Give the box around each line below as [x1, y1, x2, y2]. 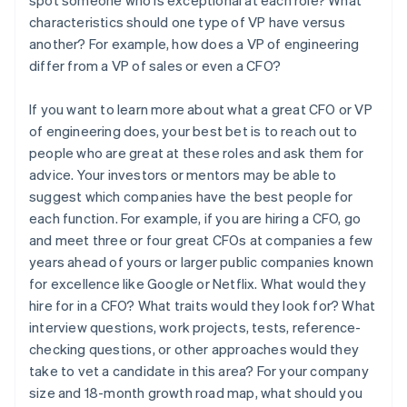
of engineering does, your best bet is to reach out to [29, 121, 358, 140]
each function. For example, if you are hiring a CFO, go [29, 208, 362, 227]
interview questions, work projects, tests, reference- [29, 317, 362, 336]
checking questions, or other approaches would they [29, 339, 360, 358]
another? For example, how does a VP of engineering [29, 34, 360, 53]
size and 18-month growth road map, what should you [29, 382, 363, 402]
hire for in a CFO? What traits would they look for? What [29, 295, 376, 314]
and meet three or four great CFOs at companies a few [29, 230, 373, 249]
